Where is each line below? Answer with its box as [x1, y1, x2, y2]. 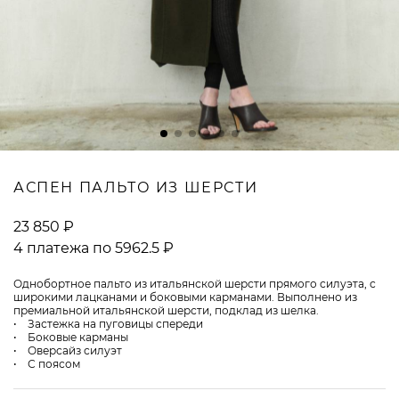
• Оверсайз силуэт [13, 344, 122, 357]
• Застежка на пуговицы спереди [13, 317, 203, 330]
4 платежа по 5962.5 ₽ [13, 240, 174, 256]
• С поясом [13, 357, 80, 370]
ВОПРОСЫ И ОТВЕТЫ [18, 127, 141, 142]
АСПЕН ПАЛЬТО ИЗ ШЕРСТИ [13, 179, 258, 196]
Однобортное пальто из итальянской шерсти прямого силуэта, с [13, 277, 376, 290]
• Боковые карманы [13, 330, 128, 344]
